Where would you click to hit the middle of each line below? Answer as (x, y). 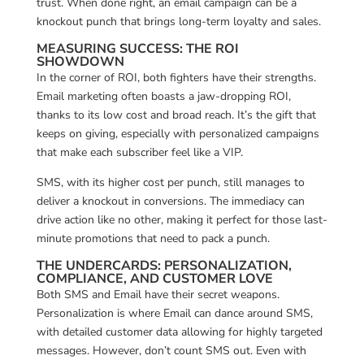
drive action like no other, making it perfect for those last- (182, 219)
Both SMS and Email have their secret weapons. (158, 294)
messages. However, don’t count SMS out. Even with (171, 350)
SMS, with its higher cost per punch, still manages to (170, 182)
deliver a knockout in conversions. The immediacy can (170, 201)
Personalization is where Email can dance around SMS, (174, 313)
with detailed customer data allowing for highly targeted (179, 331)
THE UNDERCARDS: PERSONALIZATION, (164, 265)
